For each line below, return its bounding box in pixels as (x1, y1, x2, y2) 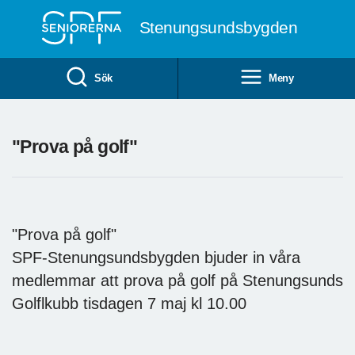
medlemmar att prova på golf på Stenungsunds (12, 271, 343, 289)
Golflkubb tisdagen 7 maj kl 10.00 (12, 294, 246, 312)
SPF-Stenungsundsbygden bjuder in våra (12, 248, 300, 266)
